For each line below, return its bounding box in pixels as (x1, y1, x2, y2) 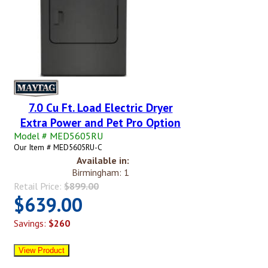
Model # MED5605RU (14, 129, 103, 142)
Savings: (14, 217, 48, 229)
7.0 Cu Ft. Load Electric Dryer (28, 99, 173, 115)
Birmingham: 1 (72, 166, 129, 178)
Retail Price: (14, 179, 64, 192)
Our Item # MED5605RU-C (14, 141, 102, 153)
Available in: (77, 154, 129, 166)
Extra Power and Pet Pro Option (20, 114, 181, 130)
